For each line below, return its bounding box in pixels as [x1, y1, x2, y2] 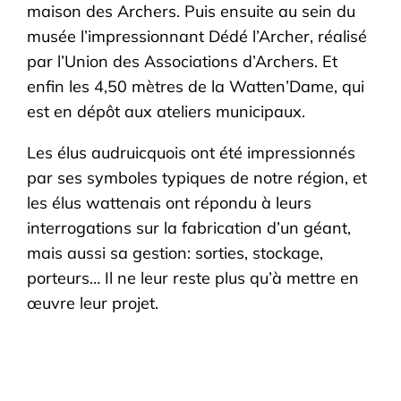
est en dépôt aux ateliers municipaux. [27, 101, 306, 122]
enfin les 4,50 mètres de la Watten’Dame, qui [27, 76, 365, 97]
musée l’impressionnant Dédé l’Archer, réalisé [27, 26, 368, 47]
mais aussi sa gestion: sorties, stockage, [27, 243, 324, 263]
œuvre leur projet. [27, 293, 159, 313]
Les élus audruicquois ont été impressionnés [27, 142, 356, 163]
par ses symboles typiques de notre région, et [27, 167, 368, 188]
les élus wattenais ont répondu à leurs [27, 192, 312, 213]
